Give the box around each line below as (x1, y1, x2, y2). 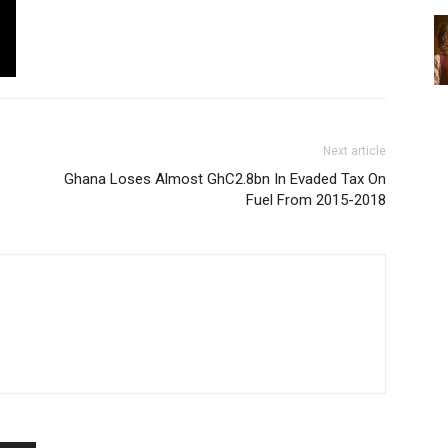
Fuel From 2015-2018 (246, 191, 386, 209)
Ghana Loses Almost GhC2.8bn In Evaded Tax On (64, 170, 386, 188)
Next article (323, 144, 386, 158)
